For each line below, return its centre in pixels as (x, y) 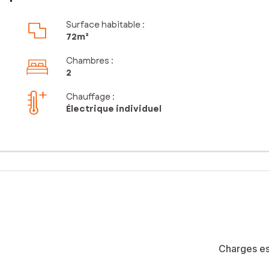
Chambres (87, 61)
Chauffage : (90, 97)
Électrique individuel (113, 109)
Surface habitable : (105, 25)
